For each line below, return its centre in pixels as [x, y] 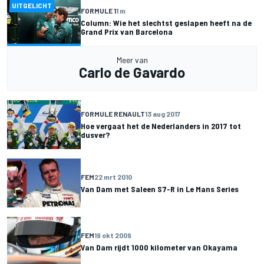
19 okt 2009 [113, 235]
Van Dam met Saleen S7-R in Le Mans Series [160, 189]
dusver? [95, 135]
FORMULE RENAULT [113, 114]
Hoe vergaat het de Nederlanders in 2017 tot [161, 126]
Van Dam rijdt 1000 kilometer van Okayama [159, 247]
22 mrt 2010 [113, 177]
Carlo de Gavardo [132, 72]
